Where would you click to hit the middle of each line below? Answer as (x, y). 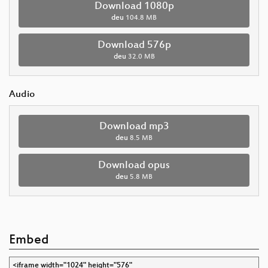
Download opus (134, 165)
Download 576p (134, 45)
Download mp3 (134, 127)
